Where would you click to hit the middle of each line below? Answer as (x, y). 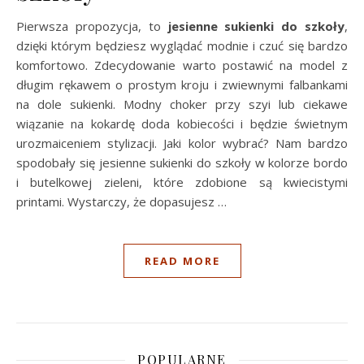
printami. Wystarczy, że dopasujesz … (121, 201)
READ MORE (182, 261)
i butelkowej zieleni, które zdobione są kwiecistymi (182, 182)
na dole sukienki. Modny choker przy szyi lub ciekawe (182, 104)
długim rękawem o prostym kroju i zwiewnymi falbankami (182, 84)
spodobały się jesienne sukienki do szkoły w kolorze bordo (182, 162)
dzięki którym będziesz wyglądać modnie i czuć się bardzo (182, 45)
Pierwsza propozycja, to (92, 26)
